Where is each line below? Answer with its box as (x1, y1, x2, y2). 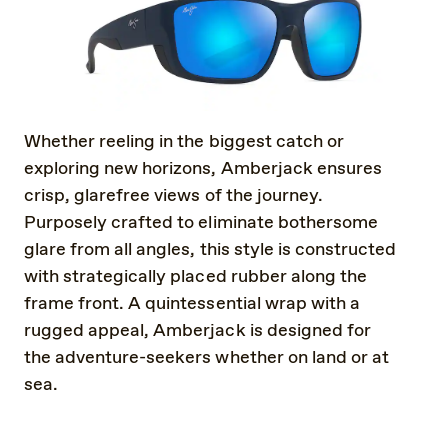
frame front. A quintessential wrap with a (24, 291, 360, 316)
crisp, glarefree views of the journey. (24, 183, 323, 208)
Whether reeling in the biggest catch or (24, 129, 344, 154)
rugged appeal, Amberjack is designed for (24, 318, 371, 343)
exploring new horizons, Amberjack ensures (24, 156, 382, 181)
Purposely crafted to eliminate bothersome (24, 210, 378, 235)
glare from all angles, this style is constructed (24, 237, 397, 262)
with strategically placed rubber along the (24, 264, 367, 289)
